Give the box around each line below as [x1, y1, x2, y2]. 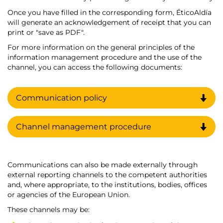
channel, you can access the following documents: [7, 63, 182, 72]
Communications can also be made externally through [7, 160, 198, 170]
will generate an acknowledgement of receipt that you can [7, 18, 211, 27]
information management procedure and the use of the [7, 53, 202, 62]
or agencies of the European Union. [7, 190, 130, 200]
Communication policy [16, 93, 107, 103]
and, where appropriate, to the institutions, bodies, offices [7, 180, 207, 190]
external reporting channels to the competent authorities [7, 170, 207, 180]
